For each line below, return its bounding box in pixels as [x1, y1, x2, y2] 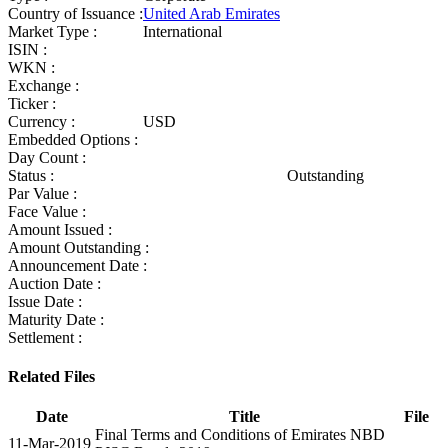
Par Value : [8, 185, 77, 203]
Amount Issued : [8, 221, 112, 239]
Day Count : [8, 149, 86, 167]
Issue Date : [8, 293, 82, 311]
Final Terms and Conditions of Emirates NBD [95, 425, 385, 443]
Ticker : [8, 95, 56, 113]
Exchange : [8, 77, 79, 95]
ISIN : [8, 41, 47, 59]
